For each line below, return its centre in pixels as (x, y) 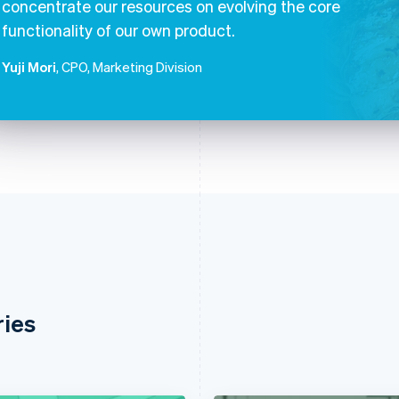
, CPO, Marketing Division (129, 67)
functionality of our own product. (118, 30)
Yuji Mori (29, 67)
